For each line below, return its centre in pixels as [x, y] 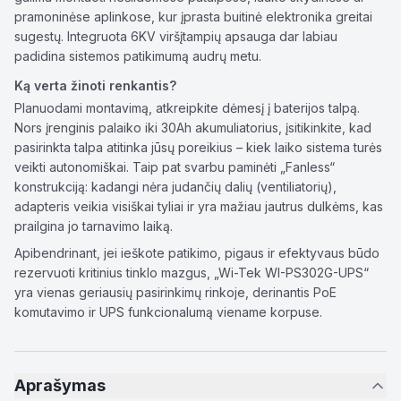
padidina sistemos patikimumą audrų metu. [138, 56]
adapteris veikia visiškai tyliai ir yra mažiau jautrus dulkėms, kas [199, 206]
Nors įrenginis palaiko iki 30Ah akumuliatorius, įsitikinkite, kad [193, 128]
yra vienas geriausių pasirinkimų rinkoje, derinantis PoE [175, 292]
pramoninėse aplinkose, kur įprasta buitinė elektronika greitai [193, 17]
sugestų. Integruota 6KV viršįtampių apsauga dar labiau [176, 36]
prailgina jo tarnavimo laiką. [94, 226]
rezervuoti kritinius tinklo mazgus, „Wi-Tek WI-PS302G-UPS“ [192, 273]
